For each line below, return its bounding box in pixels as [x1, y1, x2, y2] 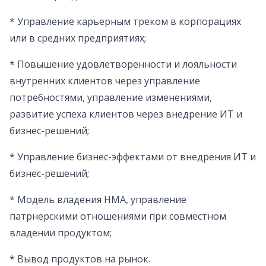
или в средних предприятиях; [9, 31, 146, 45]
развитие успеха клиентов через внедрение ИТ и [9, 107, 242, 121]
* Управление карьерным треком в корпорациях [9, 15, 241, 28]
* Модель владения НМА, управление [9, 193, 186, 207]
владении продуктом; [9, 226, 112, 240]
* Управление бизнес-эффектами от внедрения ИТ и [9, 150, 256, 164]
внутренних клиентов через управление [9, 74, 200, 88]
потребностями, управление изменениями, [9, 91, 212, 104]
